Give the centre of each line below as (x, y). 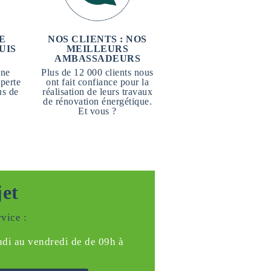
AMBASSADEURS (97, 58)
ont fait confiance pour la (97, 82)
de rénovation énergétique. (97, 101)
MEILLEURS (97, 49)
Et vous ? (97, 111)
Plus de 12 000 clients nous (97, 72)
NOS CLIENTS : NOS (97, 39)
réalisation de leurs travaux (97, 92)
